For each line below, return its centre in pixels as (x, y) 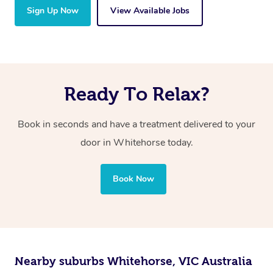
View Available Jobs (150, 11)
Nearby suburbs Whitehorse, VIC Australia (133, 261)
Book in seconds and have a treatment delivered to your (136, 125)
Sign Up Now (53, 11)
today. (180, 143)
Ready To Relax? (136, 94)
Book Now (133, 179)
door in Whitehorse (124, 143)
